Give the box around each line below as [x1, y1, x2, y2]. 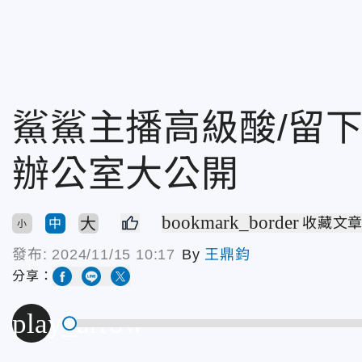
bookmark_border [162, 213, 299, 233]
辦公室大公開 [12, 153, 239, 195]
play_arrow [12, 307, 144, 339]
